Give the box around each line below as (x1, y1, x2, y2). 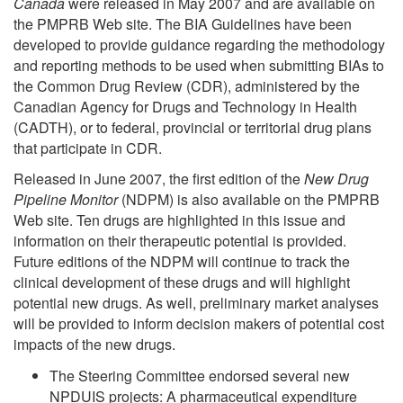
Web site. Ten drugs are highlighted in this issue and (13, 210, 345, 231)
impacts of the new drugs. (13, 334, 175, 355)
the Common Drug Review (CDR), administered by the (13, 75, 360, 96)
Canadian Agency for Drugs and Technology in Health (13, 95, 357, 117)
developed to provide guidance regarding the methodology (13, 33, 385, 55)
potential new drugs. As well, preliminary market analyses (13, 292, 379, 314)
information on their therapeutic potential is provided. (13, 230, 346, 252)
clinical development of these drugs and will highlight (13, 272, 350, 293)
